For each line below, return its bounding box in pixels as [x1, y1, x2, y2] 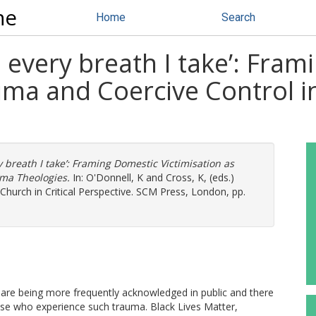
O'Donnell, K [86, 171, 143, 184]
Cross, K [166, 171, 204, 184]
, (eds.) [204, 171, 234, 184]
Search [221, 11, 255, 24]
